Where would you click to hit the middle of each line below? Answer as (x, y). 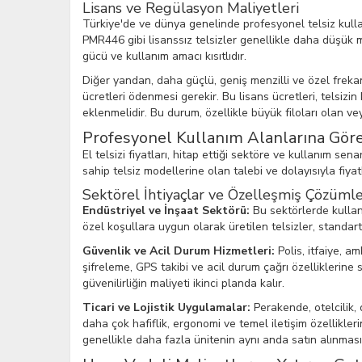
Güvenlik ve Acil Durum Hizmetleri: (179, 251)
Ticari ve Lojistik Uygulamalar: (166, 307)
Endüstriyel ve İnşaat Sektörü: (166, 210)
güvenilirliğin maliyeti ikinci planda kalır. (183, 283)
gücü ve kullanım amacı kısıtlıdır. (164, 56)
